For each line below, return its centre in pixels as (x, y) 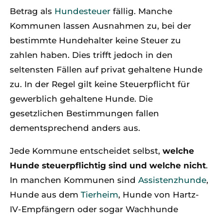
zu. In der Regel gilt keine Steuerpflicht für (100, 84)
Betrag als (32, 11)
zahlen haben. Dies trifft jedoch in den (91, 55)
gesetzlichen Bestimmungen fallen (84, 113)
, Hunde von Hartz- (159, 194)
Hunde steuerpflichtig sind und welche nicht (108, 165)
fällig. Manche (141, 11)
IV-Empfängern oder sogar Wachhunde (94, 209)
